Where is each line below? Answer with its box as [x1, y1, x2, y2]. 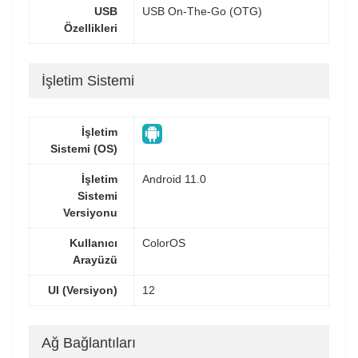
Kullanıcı [70, 237, 117, 249]
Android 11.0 [142, 173, 206, 185]
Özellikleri [64, 22, 117, 34]
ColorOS [142, 237, 185, 249]
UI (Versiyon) [48, 284, 117, 296]
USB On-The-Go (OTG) [142, 5, 262, 18]
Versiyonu [63, 206, 117, 219]
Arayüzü [73, 253, 117, 266]
